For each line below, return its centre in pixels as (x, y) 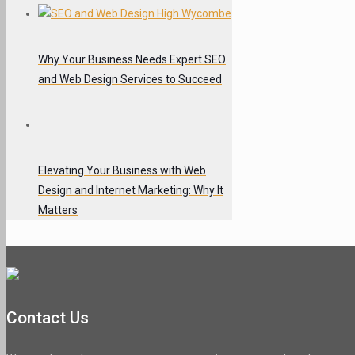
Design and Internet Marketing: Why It (131, 191)
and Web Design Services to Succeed (130, 79)
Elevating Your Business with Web (122, 171)
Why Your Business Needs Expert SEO (132, 59)
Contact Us (48, 317)
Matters (58, 210)
